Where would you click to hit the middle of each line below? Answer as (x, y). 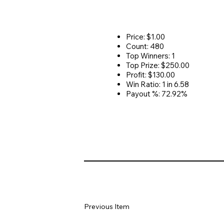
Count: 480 (145, 46)
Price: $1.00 (145, 36)
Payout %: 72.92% (157, 93)
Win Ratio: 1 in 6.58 (157, 84)
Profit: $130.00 (150, 74)
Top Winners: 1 (150, 55)
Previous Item (107, 206)
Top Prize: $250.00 (158, 65)
